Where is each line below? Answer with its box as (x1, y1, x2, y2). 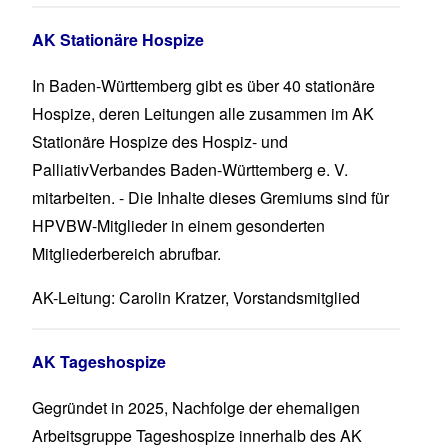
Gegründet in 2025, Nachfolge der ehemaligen (32, 396, 360, 420)
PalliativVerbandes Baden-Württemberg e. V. (32, 158, 348, 182)
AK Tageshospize (32, 350, 166, 374)
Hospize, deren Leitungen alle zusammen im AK (32, 102, 374, 126)
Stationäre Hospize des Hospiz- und (32, 130, 288, 154)
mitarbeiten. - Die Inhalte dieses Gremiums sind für (32, 186, 389, 210)
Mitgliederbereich (32, 242, 159, 266)
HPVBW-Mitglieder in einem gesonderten (32, 214, 325, 238)
